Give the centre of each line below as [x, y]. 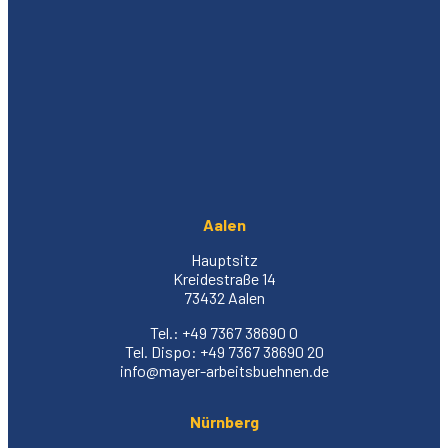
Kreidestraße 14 [224, 278]
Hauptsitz [224, 259]
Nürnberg [224, 421]
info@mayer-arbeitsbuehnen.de [224, 370]
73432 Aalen [224, 297]
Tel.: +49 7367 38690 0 [224, 332]
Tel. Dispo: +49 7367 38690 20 [224, 351]
